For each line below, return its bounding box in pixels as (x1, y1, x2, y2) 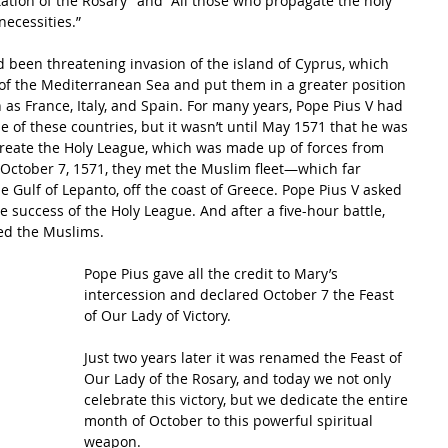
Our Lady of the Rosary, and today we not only (84, 369, 395, 388)
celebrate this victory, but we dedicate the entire (84, 390, 412, 409)
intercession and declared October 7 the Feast (84, 285, 398, 304)
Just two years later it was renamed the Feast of (84, 348, 406, 367)
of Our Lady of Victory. (84, 306, 235, 325)
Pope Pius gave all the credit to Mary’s (84, 264, 342, 283)
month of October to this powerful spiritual (84, 411, 377, 430)
